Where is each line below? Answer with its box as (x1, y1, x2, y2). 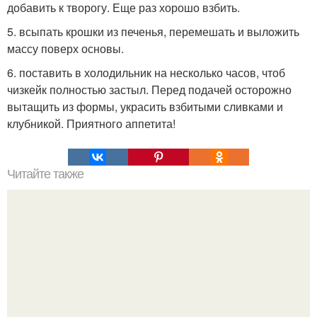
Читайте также (7, 166, 83, 181)
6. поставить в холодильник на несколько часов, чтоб (7, 64, 285, 81)
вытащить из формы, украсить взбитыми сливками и (7, 98, 283, 115)
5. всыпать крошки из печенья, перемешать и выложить (7, 23, 299, 40)
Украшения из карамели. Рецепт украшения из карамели (10, 295, 307, 312)
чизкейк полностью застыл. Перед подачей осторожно (7, 81, 292, 98)
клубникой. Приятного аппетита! (7, 115, 175, 132)
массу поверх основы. (7, 40, 124, 57)
